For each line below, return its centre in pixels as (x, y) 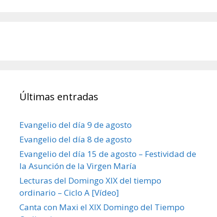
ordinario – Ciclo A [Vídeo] (69, 192)
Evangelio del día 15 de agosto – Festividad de (108, 154)
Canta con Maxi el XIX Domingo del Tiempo (102, 207)
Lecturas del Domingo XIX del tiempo (90, 180)
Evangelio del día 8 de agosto (76, 139)
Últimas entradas (59, 96)
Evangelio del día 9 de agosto (76, 124)
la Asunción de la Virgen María (78, 166)
